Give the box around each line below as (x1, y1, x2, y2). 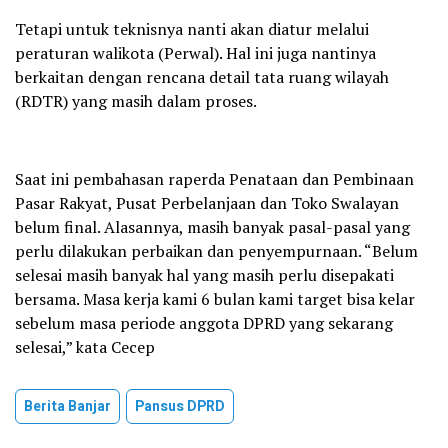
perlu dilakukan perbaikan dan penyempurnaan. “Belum (15, 240, 418, 263)
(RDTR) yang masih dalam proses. (15, 90, 257, 113)
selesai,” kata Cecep (15, 336, 155, 359)
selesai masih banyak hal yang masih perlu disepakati (15, 264, 394, 287)
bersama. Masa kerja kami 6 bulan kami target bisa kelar (15, 288, 415, 311)
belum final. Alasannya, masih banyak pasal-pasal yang (15, 216, 410, 239)
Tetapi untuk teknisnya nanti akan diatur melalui (15, 18, 369, 41)
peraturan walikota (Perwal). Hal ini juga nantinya (15, 42, 376, 65)
